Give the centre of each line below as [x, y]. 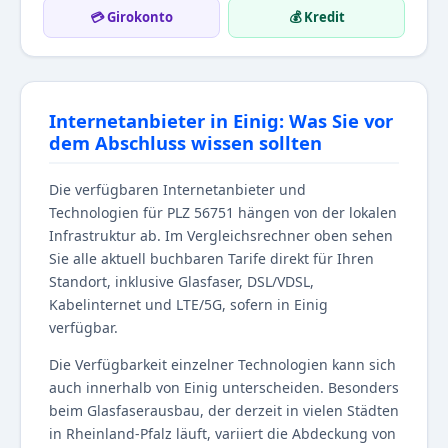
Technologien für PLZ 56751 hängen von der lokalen [223, 213]
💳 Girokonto [131, 17]
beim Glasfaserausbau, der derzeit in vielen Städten [224, 411]
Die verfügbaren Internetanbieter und [177, 190]
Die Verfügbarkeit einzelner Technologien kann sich [222, 365]
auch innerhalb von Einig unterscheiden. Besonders [224, 388]
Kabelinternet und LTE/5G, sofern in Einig [188, 305]
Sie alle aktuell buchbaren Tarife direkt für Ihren [211, 259]
